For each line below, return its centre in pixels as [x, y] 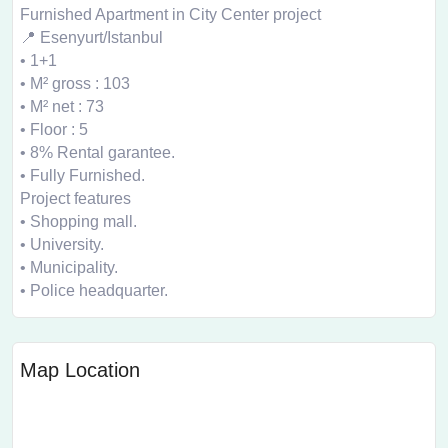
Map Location [80, 370]
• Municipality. [69, 267]
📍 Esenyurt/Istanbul [91, 37]
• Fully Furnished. [82, 175]
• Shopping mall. [78, 221]
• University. [62, 244]
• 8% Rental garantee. [97, 152]
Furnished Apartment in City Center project [170, 14]
